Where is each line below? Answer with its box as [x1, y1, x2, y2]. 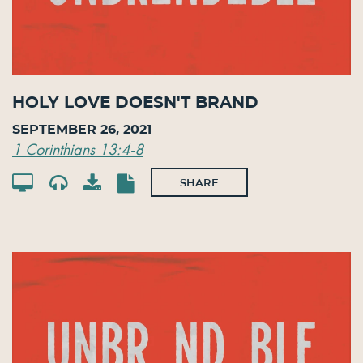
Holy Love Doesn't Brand [12, 92, 258, 113]
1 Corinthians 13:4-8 [12, 138, 143, 160]
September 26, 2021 [12, 121, 152, 137]
